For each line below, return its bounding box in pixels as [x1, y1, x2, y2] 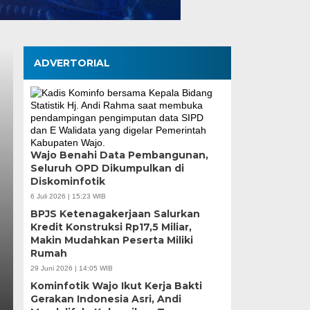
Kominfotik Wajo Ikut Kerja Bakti [30, 279, 202, 292]
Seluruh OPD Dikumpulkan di [30, 161, 184, 174]
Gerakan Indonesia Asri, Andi [30, 292, 181, 305]
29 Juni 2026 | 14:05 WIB [30, 264, 113, 272]
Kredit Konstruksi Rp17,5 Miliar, [30, 220, 192, 233]
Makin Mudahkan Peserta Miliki [30, 233, 193, 246]
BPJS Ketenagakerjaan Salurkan [30, 207, 200, 220]
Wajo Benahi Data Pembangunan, [30, 148, 208, 161]
